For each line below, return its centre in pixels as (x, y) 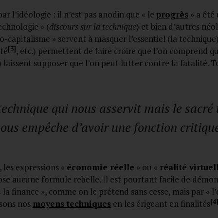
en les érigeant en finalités (160, 204)
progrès (172, 14)
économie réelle (100, 167)
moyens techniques (72, 204)
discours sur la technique (92, 26)
